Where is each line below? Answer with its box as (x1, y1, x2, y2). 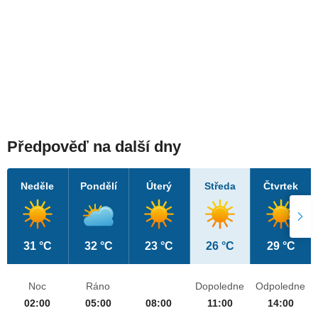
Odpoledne (256, 280, 306, 292)
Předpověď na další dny (7, 138, 181, 156)
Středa (204, 180, 236, 192)
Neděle (21, 180, 55, 192)
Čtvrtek (263, 180, 299, 192)
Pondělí (79, 180, 117, 192)
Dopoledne (195, 280, 245, 292)
